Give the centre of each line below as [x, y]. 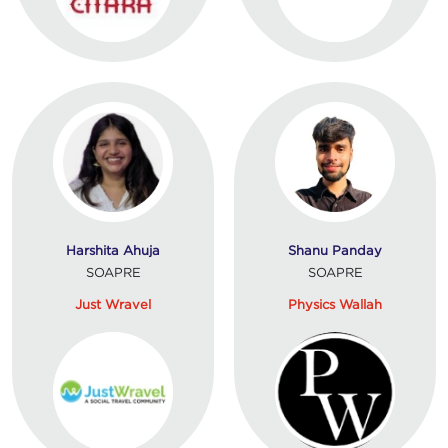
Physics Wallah [335, 303]
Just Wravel [113, 303]
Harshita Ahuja [113, 249]
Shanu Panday [335, 249]
